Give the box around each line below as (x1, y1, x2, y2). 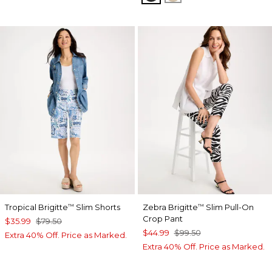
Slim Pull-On (203, 202, 254, 212)
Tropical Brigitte (5, 202, 68, 212)
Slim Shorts (74, 202, 120, 212)
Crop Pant (142, 213, 183, 223)
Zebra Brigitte (142, 202, 198, 212)
